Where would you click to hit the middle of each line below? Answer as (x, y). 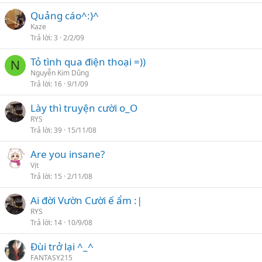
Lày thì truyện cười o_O (84, 108)
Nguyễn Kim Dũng (60, 73)
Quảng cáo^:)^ (65, 15)
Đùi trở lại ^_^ (62, 247)
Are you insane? (68, 154)
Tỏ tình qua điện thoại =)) (88, 62)
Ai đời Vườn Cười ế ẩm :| (86, 200)
